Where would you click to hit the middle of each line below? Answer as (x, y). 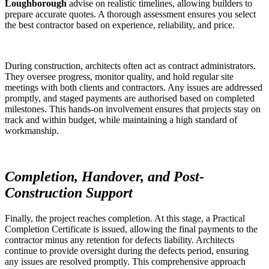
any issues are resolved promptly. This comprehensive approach (125, 261)
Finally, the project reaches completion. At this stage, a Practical (125, 218)
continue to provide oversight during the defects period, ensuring (127, 250)
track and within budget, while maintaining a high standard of (121, 120)
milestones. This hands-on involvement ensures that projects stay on (133, 109)
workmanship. (32, 131)
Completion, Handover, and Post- (104, 176)
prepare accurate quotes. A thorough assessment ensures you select (130, 14)
